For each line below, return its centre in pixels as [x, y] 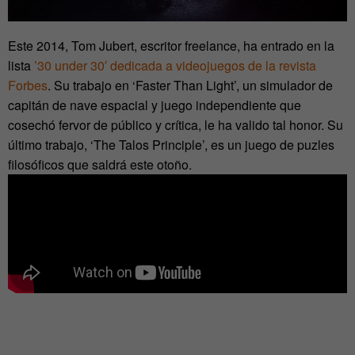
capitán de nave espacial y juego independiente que [155, 105]
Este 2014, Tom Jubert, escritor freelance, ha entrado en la [171, 46]
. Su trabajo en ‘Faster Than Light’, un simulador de [190, 86]
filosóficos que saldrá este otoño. [100, 165]
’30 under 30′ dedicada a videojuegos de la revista [175, 66]
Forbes [28, 86]
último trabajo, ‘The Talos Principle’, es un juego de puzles [171, 145]
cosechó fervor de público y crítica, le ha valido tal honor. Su [176, 125]
